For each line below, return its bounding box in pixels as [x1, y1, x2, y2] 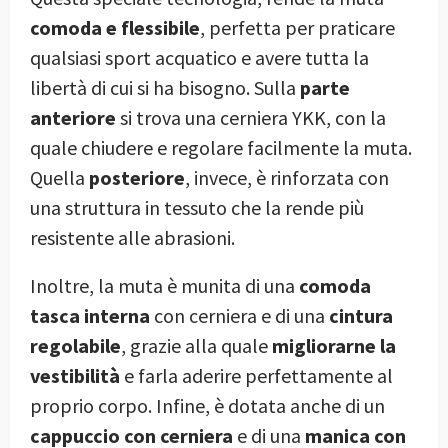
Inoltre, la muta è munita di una [30, 272, 299, 298]
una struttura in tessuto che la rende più [30, 194, 364, 220]
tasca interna [30, 302, 150, 328]
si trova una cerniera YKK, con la [116, 104, 386, 130]
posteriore [89, 164, 185, 190]
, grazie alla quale [121, 332, 272, 358]
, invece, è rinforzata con [185, 164, 389, 190]
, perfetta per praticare [200, 14, 395, 40]
